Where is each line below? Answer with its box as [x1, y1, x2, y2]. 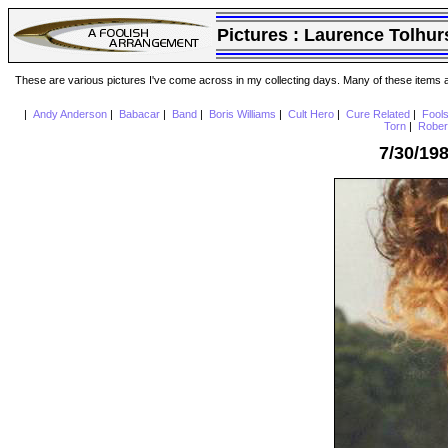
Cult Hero [287, 108, 334, 121]
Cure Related [345, 108, 410, 121]
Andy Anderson [32, 108, 107, 121]
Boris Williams [208, 108, 276, 121]
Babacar [118, 108, 160, 121]
